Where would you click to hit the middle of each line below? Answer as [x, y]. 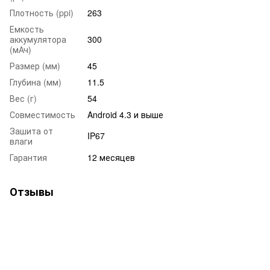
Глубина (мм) [36, 82]
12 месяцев [111, 157]
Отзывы [32, 191]
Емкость [27, 29]
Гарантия [28, 157]
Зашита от [31, 130]
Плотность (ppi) [42, 12]
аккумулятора [38, 39]
